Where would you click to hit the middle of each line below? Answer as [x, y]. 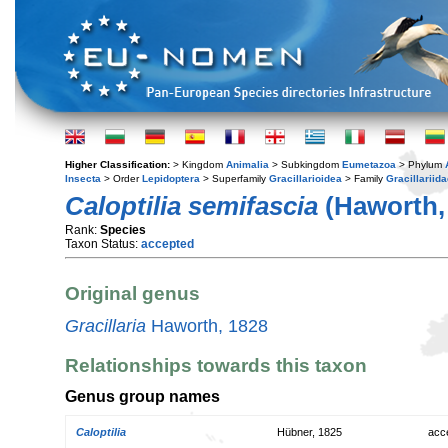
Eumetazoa [369, 164]
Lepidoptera [171, 178]
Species [123, 230]
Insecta [83, 178]
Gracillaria [105, 325]
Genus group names [142, 396]
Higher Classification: [119, 164]
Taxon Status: [103, 244]
